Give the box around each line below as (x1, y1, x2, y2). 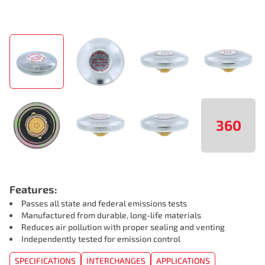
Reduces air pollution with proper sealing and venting (21, 222, 225, 232)
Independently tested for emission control (21, 234, 180, 244)
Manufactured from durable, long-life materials (21, 210, 201, 220)
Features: (9, 183, 57, 196)
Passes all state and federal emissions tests (21, 198, 187, 208)
